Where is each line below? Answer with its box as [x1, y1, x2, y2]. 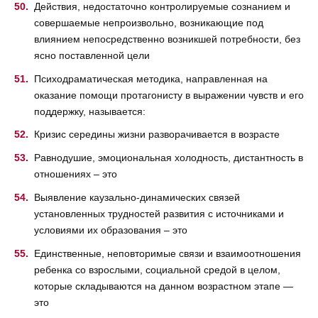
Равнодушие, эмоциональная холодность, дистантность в [34, 152, 303, 164]
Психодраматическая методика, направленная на [34, 72, 268, 84]
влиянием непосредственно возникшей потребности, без [34, 33, 300, 45]
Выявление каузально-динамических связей [34, 191, 240, 203]
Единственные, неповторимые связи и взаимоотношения [34, 247, 301, 259]
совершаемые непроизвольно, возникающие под [34, 16, 263, 28]
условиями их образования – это [34, 224, 187, 236]
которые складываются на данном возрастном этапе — [34, 280, 293, 292]
